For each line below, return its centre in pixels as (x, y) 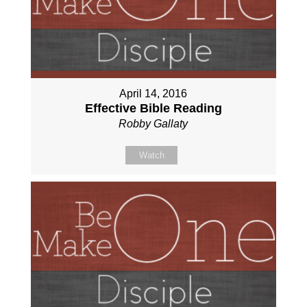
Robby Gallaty (153, 123)
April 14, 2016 (153, 93)
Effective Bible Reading (153, 108)
